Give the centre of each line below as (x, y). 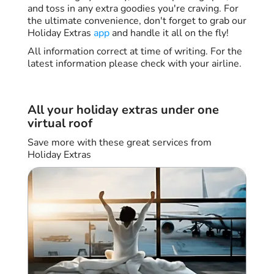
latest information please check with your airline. (135, 63)
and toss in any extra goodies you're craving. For (133, 8)
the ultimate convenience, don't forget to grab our (137, 20)
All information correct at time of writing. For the (135, 51)
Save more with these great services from (120, 142)
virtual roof (60, 123)
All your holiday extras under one (123, 109)
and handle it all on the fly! (169, 33)
